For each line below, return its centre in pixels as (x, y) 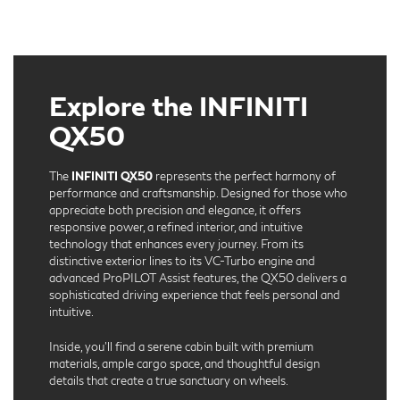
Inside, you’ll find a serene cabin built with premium (181, 347)
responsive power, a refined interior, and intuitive (176, 227)
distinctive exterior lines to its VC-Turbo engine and (182, 261)
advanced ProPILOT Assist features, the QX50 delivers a (198, 278)
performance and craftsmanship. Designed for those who (198, 193)
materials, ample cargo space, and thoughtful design (184, 364)
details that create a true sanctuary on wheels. (169, 381)
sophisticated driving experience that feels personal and (195, 295)
